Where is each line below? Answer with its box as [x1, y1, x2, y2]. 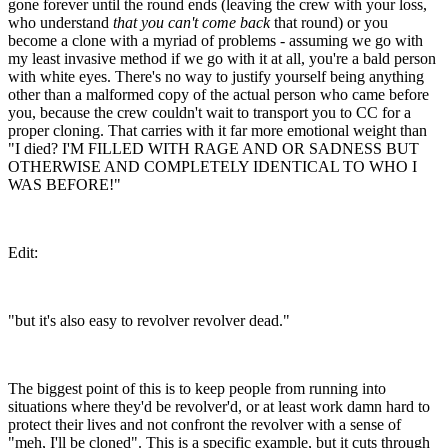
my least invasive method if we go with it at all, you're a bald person [8, 49, 436, 67]
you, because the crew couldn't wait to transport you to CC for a [8, 103, 411, 121]
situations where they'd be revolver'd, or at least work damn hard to [8, 397, 430, 415]
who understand [8, 13, 113, 31]
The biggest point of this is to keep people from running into [8, 379, 386, 397]
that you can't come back [113, 13, 270, 31]
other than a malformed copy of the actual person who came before [8, 85, 429, 103]
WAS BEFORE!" [8, 175, 121, 193]
